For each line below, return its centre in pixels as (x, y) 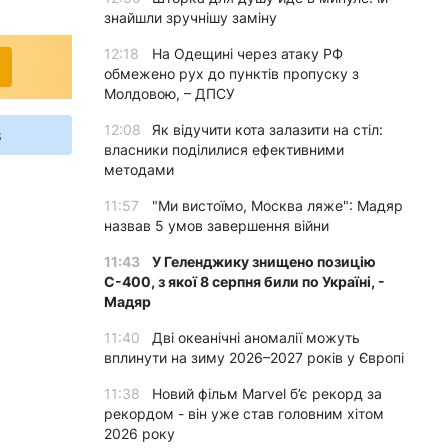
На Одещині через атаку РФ (247, 53)
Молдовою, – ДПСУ (169, 93)
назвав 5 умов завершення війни (216, 225)
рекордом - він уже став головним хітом (244, 413)
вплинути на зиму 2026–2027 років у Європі (254, 357)
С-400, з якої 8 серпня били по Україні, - (244, 281)
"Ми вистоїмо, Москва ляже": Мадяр (277, 205)
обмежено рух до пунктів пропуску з (231, 73)
